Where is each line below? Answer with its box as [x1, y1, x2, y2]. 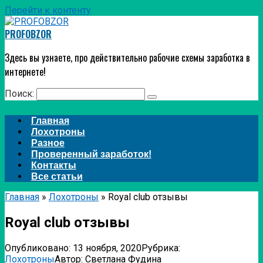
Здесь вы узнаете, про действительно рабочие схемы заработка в [5, 50, 250, 65]
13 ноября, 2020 [73, 242, 141, 254]
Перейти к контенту [5, 5, 91, 16]
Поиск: [5, 88, 36, 99]
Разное [31, 138, 65, 148]
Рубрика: [141, 242, 180, 254]
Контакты [31, 160, 76, 170]
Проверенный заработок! [31, 149, 151, 159]
